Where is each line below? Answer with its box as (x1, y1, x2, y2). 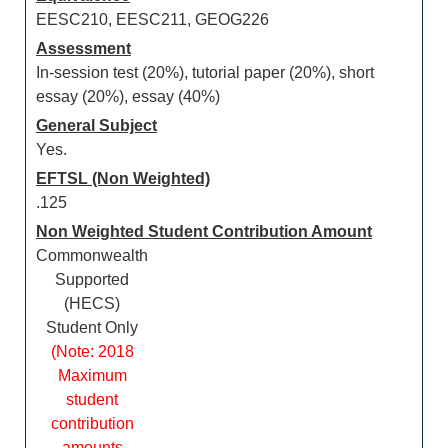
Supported (55, 271, 129, 288)
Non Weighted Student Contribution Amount (36, 223, 372, 240)
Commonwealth (36, 247, 148, 264)
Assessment (36, 40, 131, 57)
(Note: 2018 (50, 343, 134, 360)
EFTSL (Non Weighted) (36, 170, 210, 187)
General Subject (36, 117, 157, 134)
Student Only (46, 319, 138, 336)
